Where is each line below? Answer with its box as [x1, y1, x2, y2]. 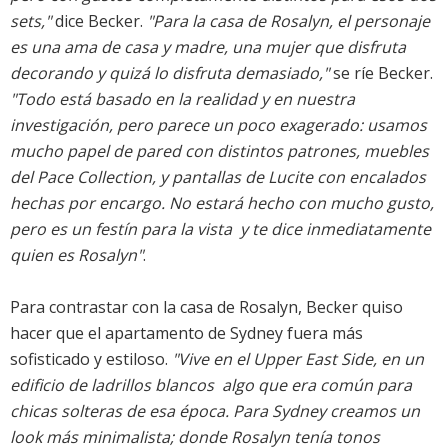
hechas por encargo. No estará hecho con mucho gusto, [10, 192, 434, 215]
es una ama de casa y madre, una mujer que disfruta [10, 36, 406, 59]
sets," [10, 10, 51, 33]
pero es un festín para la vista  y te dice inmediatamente [10, 218, 431, 241]
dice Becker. [51, 10, 147, 33]
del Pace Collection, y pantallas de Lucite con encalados [10, 166, 426, 189]
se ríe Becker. [329, 62, 433, 85]
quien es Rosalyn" [10, 244, 143, 267]
